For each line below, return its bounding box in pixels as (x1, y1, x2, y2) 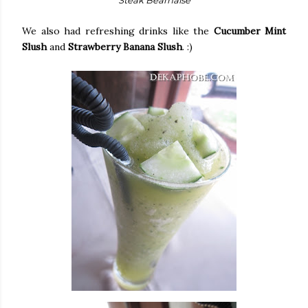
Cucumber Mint (213, 24, 286, 37)
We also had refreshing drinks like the (22, 24, 214, 37)
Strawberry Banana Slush (68, 40, 182, 53)
